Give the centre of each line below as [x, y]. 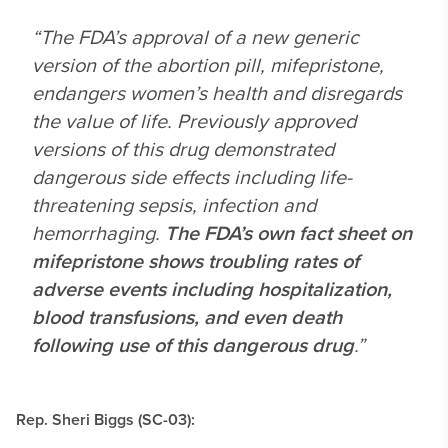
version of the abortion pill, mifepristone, [208, 64]
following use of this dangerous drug [193, 344]
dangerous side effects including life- [192, 176]
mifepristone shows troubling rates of [195, 260]
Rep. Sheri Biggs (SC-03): [105, 419]
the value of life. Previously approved [194, 120]
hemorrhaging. [98, 232]
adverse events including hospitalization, [212, 288]
